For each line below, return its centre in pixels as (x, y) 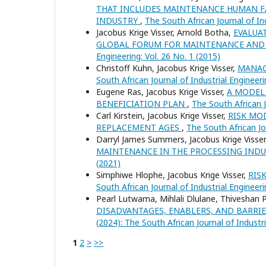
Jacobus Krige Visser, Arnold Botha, (165, 32)
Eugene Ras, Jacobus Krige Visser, (161, 92)
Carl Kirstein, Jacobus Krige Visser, (162, 115)
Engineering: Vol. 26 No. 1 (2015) (158, 56)
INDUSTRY (118, 20)
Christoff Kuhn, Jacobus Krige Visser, (167, 68)
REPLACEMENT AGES (139, 127)
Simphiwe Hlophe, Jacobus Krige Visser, (172, 175)
